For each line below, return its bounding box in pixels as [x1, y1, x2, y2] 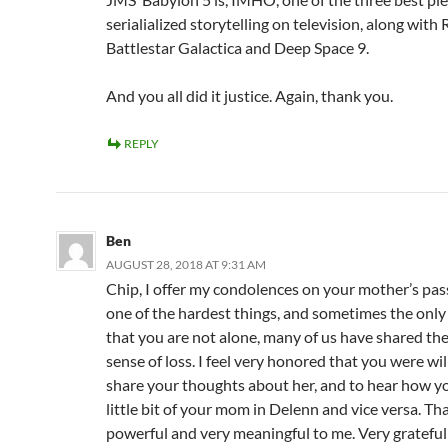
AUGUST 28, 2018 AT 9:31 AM [106, 257, 266, 272]
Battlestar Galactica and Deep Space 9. [106, 38, 369, 57]
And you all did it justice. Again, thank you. [106, 86, 393, 105]
